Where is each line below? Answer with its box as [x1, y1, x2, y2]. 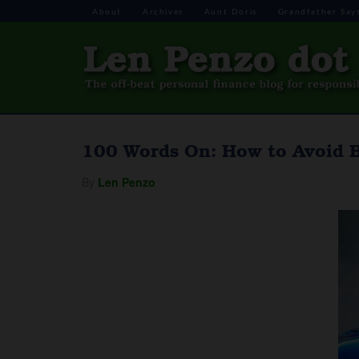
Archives [143, 8, 184, 16]
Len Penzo [98, 174, 155, 190]
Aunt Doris [204, 8, 257, 16]
